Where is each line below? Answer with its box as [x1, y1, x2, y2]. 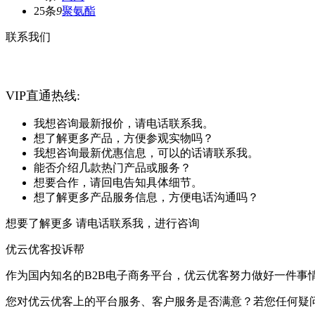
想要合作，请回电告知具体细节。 [34, 176, 202, 188]
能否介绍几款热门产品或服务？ [34, 161, 191, 174]
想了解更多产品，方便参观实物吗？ [34, 131, 214, 144]
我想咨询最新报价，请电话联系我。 [34, 117, 214, 129]
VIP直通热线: [6, 88, 80, 103]
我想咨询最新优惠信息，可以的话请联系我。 [34, 146, 259, 159]
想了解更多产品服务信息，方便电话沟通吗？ [34, 191, 259, 203]
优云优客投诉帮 [6, 243, 84, 255]
